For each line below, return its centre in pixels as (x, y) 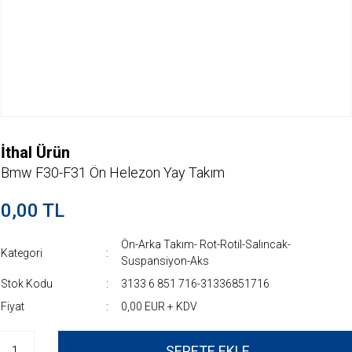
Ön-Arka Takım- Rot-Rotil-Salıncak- (205, 244)
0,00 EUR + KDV (159, 306)
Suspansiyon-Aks (165, 261)
